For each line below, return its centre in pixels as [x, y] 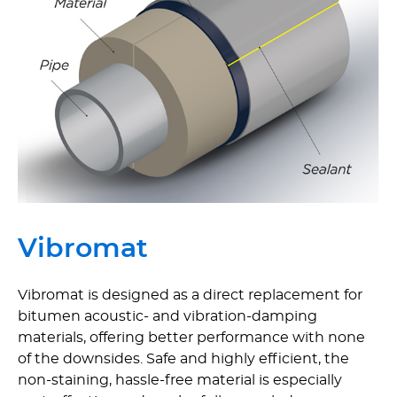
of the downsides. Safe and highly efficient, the [183, 358]
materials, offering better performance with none [191, 337]
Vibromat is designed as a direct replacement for [190, 295]
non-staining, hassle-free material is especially [180, 380]
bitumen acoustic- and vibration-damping [167, 316]
